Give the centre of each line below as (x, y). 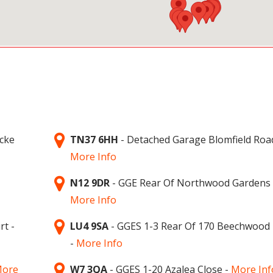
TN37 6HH (94, 139)
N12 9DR (90, 183)
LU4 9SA (89, 226)
